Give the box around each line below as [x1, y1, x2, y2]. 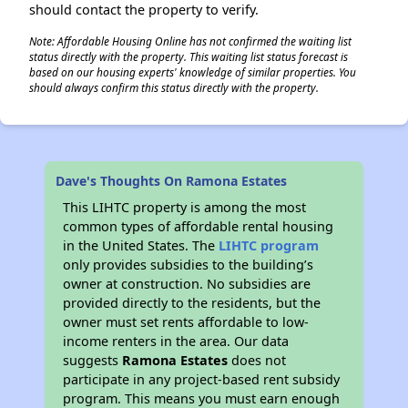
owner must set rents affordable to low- [63, 313, 310, 331]
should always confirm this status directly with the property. [29, 80, 319, 95]
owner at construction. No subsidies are [63, 275, 311, 292]
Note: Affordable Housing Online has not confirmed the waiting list [29, 34, 352, 48]
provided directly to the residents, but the [63, 294, 321, 311]
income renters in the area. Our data [63, 332, 290, 350]
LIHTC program [219, 237, 320, 254]
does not [228, 352, 287, 369]
